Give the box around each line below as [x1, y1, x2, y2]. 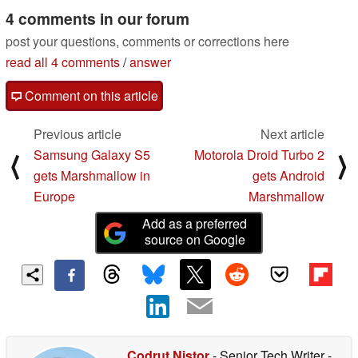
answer [129, 53, 171, 72]
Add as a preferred [142, 214, 248, 233]
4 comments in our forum [6, 7, 189, 30]
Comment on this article [22, 86, 158, 105]
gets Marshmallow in [34, 166, 150, 185]
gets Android [253, 166, 324, 185]
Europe [34, 187, 75, 206]
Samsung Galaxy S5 [34, 145, 150, 165]
